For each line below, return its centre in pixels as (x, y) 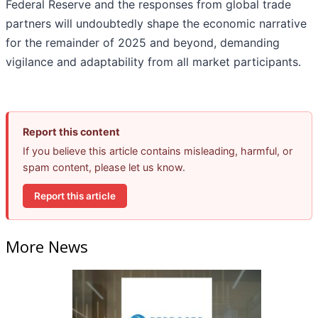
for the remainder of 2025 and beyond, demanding (143, 43)
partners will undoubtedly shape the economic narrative (156, 24)
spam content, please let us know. (104, 168)
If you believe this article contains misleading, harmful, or (158, 151)
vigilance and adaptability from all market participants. (153, 62)
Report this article (75, 196)
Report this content (71, 132)
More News (47, 246)
